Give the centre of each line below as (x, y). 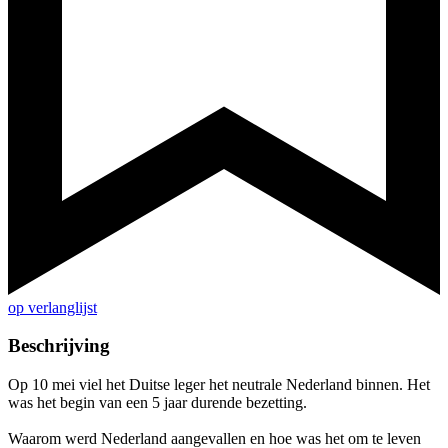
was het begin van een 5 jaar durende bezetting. (157, 403)
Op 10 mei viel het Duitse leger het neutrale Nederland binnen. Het (219, 385)
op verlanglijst (52, 307)
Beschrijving (59, 346)
